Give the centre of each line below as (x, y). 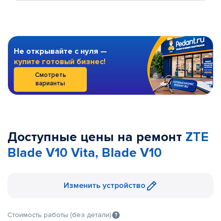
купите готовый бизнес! (60, 62)
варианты (50, 83)
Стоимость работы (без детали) (59, 215)
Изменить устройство (105, 185)
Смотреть (50, 75)
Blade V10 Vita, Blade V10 (85, 153)
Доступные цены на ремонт (96, 137)
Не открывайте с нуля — (60, 51)
